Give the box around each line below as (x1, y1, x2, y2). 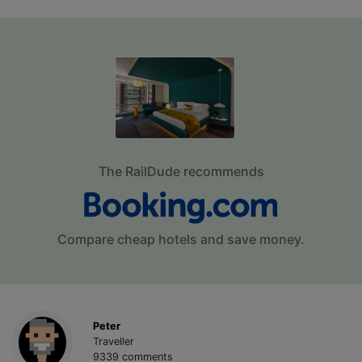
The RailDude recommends (98, 163, 264, 180)
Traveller (93, 335, 135, 348)
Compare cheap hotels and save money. (57, 231, 305, 248)
